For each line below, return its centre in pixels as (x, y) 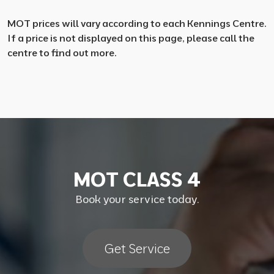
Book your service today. (137, 199)
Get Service (137, 248)
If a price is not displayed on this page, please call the (131, 38)
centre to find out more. (62, 53)
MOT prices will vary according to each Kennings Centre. (137, 23)
